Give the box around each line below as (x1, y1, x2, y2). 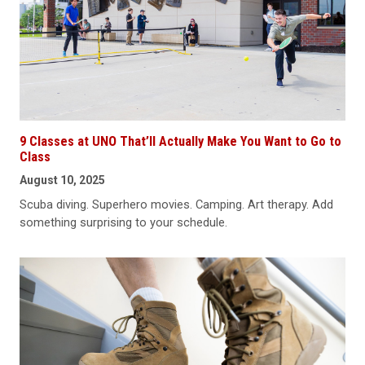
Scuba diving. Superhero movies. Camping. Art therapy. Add (20, 197, 333, 213)
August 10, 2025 (20, 174, 105, 187)
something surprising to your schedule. (20, 215, 227, 231)
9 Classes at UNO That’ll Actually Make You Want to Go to (20, 134, 341, 150)
